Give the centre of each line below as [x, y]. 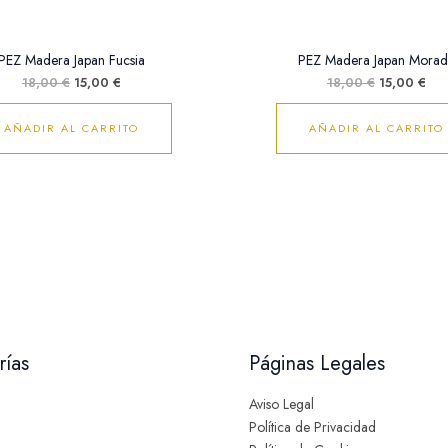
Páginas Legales [317, 363]
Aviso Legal [281, 404]
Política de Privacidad [312, 427]
